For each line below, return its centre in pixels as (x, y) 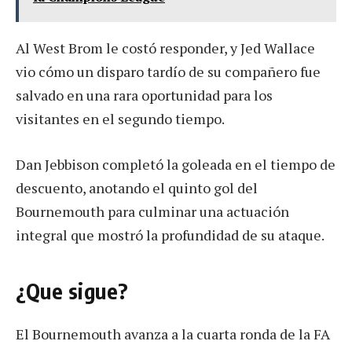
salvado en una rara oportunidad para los (144, 95)
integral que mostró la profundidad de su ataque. (170, 235)
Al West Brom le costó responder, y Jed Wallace (165, 48)
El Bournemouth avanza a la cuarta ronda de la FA (173, 334)
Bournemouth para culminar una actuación (152, 211)
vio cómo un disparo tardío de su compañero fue (168, 71)
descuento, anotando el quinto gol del (137, 187)
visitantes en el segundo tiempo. (120, 118)
